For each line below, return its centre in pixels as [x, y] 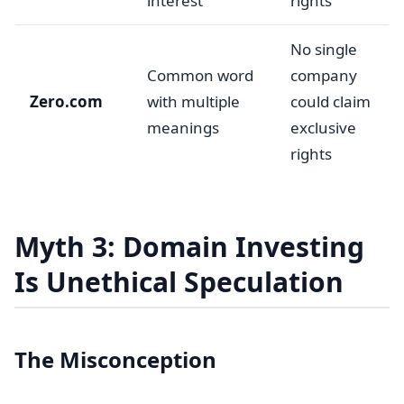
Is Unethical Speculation [179, 282]
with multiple [193, 101]
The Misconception [115, 359]
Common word [200, 75]
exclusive [323, 128]
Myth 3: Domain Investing [189, 247]
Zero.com [66, 101]
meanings [183, 128]
